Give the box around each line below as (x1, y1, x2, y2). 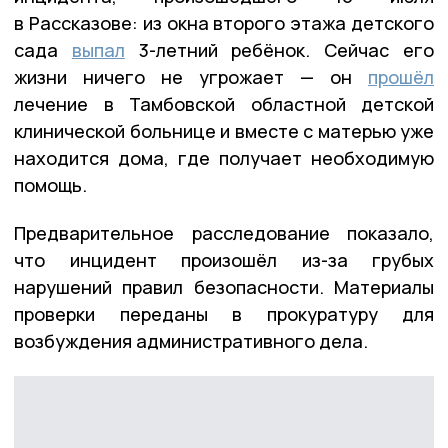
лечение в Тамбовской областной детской (14, 91, 434, 116)
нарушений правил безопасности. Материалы (14, 274, 434, 299)
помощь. (14, 172, 87, 197)
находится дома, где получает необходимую (14, 145, 434, 170)
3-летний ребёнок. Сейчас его (124, 37, 435, 62)
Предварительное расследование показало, (14, 220, 434, 245)
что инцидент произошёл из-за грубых (14, 247, 434, 272)
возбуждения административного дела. (14, 328, 368, 353)
